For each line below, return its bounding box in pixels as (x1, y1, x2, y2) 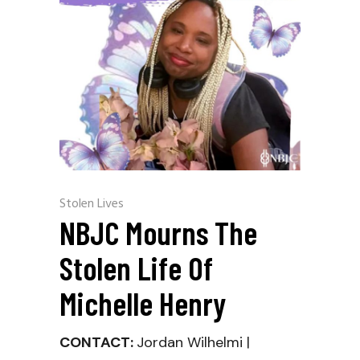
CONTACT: (59, 333, 137, 352)
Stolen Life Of (59, 248, 213, 287)
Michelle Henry (59, 284, 226, 322)
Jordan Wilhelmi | (137, 333, 250, 352)
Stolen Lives (59, 194, 124, 215)
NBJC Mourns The (59, 213, 257, 252)
